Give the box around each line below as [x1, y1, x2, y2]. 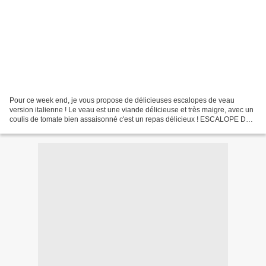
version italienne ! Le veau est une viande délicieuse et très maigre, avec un [9, 105, 254, 114]
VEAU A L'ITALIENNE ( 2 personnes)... [9, 124, 133, 133]
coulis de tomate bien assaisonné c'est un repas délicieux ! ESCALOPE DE [9, 115, 251, 123]
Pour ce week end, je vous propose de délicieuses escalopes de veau [9, 96, 235, 104]
